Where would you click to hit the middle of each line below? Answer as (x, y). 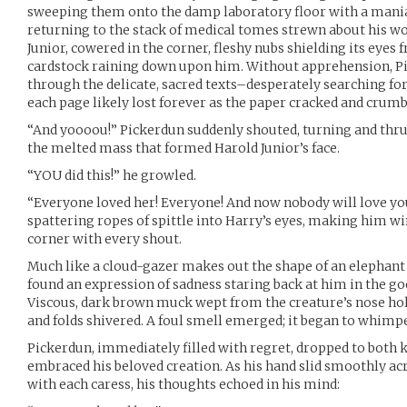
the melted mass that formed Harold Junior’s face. (184, 148)
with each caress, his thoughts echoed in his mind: (184, 384)
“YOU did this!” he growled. (112, 175)
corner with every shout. (104, 239)
